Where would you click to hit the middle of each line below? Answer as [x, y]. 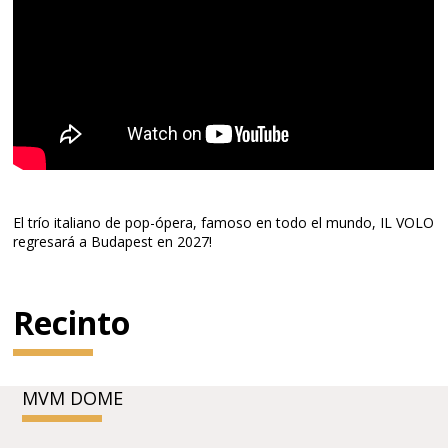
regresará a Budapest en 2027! [113, 241]
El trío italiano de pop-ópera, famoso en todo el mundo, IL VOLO [224, 222]
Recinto [72, 322]
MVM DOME [73, 398]
